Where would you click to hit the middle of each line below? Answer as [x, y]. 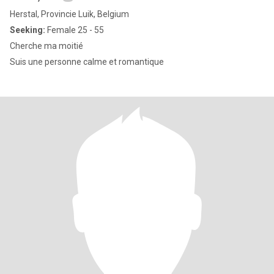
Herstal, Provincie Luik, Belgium [69, 14]
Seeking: [28, 30]
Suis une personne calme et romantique [87, 62]
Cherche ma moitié [46, 46]
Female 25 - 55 [75, 30]
